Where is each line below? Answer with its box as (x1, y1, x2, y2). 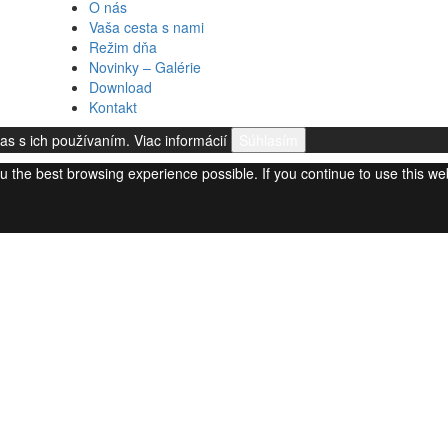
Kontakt (89, 96, 137, 117)
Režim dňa (89, 36, 157, 57)
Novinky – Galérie (89, 56, 201, 77)
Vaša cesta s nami (89, 16, 204, 37)
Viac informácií (134, 129, 227, 150)
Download (89, 76, 152, 97)
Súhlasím (239, 129, 298, 150)
